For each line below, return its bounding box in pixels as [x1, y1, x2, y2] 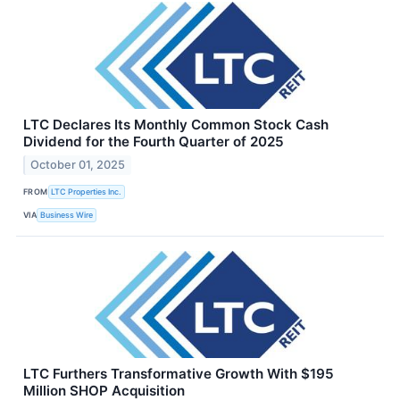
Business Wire [40, 209, 94, 220]
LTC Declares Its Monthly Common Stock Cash [23, 116, 329, 134]
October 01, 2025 [30, 158, 126, 172]
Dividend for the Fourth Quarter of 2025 [23, 133, 284, 151]
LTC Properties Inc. [51, 186, 122, 196]
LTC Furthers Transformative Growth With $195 [23, 365, 334, 383]
